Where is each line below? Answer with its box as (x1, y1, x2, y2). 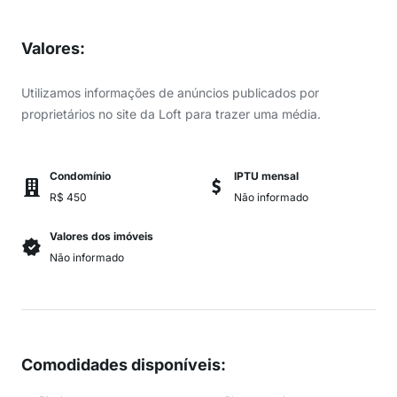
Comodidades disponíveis (21, 355, 221, 374)
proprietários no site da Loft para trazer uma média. (21, 106, 321, 121)
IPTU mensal (234, 169, 299, 183)
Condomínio (50, 169, 111, 183)
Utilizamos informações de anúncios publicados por (21, 85, 319, 100)
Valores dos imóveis (50, 230, 153, 243)
